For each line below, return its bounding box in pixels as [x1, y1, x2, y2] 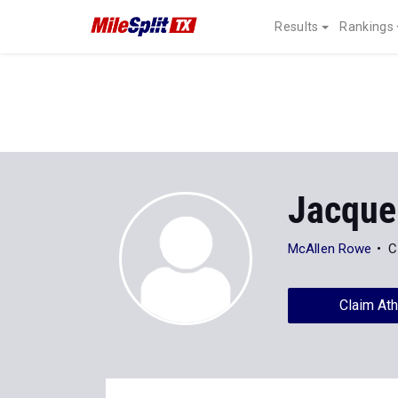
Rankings [339, 20, 394, 34]
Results [275, 20, 319, 34]
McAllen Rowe [288, 241, 372, 257]
